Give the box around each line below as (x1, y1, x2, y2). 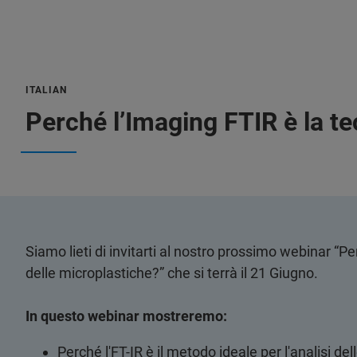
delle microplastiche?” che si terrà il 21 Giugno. (25, 265, 318, 281)
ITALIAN (25, 84, 67, 96)
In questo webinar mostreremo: (25, 308, 227, 324)
